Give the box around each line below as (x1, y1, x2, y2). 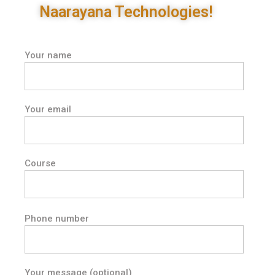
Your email (25, 104, 71, 115)
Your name (25, 50, 72, 61)
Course (25, 158, 56, 169)
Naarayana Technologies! (39, 3, 213, 21)
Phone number (25, 213, 89, 225)
